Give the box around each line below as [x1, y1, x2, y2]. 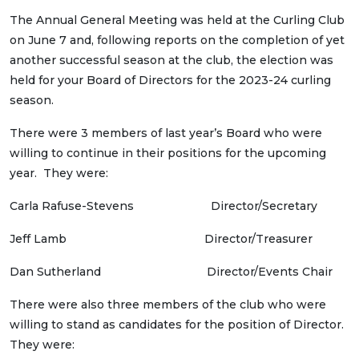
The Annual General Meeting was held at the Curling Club [10, 13, 345, 27]
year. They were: [10, 166, 108, 180]
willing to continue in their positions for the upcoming [10, 146, 326, 160]
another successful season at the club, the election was [10, 53, 333, 67]
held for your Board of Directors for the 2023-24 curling [10, 73, 331, 87]
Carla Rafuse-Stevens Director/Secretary [10, 199, 317, 213]
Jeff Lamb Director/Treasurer [10, 232, 313, 246]
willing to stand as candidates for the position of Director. [10, 317, 347, 332]
